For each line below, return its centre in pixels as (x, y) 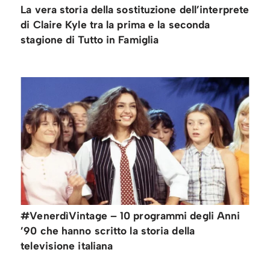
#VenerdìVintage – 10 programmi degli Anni (130, 215)
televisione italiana (67, 245)
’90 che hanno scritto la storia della (108, 230)
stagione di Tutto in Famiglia (90, 40)
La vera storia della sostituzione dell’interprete (135, 10)
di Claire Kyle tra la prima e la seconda (115, 25)
